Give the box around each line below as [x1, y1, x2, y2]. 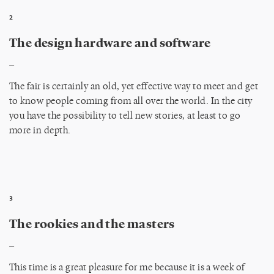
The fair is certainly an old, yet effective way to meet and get [9, 79, 259, 92]
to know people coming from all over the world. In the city [9, 94, 253, 107]
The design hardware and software [9, 34, 211, 50]
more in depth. [9, 123, 71, 136]
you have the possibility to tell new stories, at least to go [9, 108, 241, 122]
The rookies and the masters [9, 215, 175, 231]
